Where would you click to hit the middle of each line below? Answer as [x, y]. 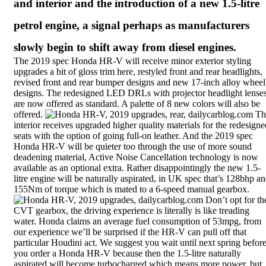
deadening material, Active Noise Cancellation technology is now [136, 157]
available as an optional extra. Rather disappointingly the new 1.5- [137, 168]
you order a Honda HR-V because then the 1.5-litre [111, 253]
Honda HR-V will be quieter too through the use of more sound [133, 146]
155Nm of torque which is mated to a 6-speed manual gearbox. [132, 189]
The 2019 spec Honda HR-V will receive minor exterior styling [132, 61]
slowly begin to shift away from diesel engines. [125, 47]
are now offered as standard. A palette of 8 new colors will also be [137, 104]
